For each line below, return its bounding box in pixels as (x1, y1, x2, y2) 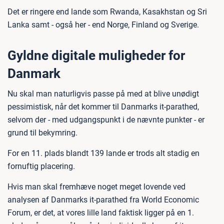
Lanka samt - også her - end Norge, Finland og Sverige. (7, 20, 199, 29)
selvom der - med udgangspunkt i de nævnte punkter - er (7, 115, 204, 124)
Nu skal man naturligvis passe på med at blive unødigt (7, 89, 199, 98)
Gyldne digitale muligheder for (7, 48, 185, 63)
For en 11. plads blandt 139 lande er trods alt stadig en (7, 148, 199, 158)
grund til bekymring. (7, 128, 77, 137)
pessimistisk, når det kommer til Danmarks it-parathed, (7, 102, 199, 111)
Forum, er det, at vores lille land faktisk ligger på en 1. (7, 208, 194, 217)
